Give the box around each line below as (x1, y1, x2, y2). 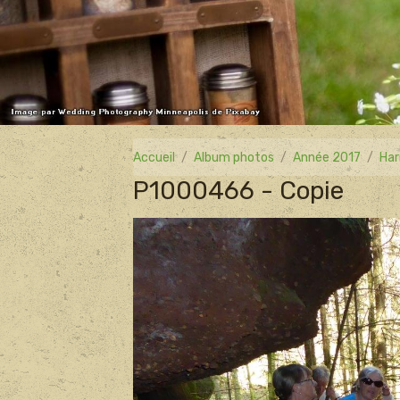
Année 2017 (293, 149, 362, 165)
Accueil (133, 149, 176, 165)
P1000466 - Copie (133, 176, 345, 205)
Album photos (194, 149, 275, 165)
